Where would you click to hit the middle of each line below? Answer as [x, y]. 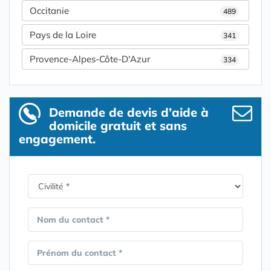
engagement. [57, 139]
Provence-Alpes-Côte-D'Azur [90, 59]
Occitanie [49, 11]
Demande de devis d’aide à [129, 112]
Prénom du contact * [80, 253]
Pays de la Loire [63, 35]
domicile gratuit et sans [118, 126]
